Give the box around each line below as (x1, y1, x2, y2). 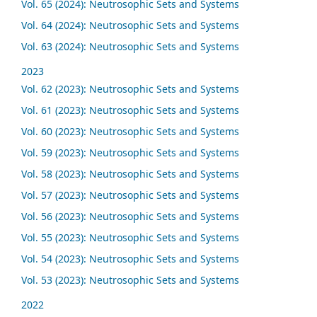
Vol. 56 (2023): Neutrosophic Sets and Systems (21, 209, 239, 223)
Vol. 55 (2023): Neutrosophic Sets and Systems (21, 230, 239, 244)
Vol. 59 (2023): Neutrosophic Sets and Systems (21, 146, 239, 160)
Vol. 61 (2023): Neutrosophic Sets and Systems (21, 103, 239, 117)
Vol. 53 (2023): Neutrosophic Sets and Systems (21, 272, 239, 287)
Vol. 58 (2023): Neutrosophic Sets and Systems (21, 167, 239, 181)
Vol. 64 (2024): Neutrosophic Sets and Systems (21, 18, 239, 33)
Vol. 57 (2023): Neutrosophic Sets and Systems (21, 188, 239, 202)
